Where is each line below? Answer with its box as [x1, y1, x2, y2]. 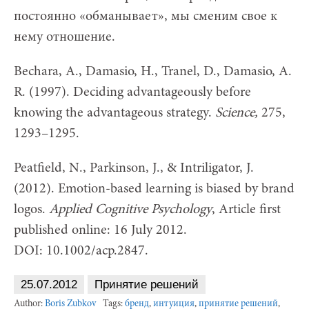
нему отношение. [14, 30, 115, 44]
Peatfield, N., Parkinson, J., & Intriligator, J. [14, 161, 254, 175]
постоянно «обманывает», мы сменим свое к [14, 9, 277, 23]
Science [215, 106, 255, 120]
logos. [14, 202, 49, 217]
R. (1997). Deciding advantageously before [14, 85, 251, 99]
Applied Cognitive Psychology [49, 202, 212, 217]
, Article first [212, 202, 281, 217]
